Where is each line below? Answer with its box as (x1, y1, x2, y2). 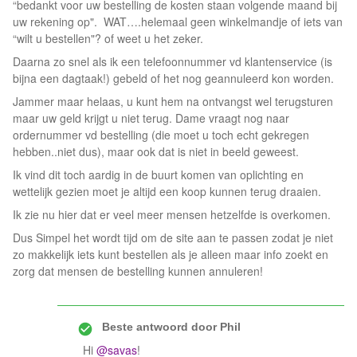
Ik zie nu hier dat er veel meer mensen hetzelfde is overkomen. (13, 206, 331, 222)
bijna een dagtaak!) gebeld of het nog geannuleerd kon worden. (13, 70, 334, 86)
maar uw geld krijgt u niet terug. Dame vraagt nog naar (13, 110, 289, 126)
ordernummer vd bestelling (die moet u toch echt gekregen (13, 127, 309, 143)
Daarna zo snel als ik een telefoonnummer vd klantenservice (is (13, 53, 332, 69)
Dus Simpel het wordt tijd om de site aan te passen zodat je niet (13, 229, 333, 245)
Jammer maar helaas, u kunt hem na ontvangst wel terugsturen (13, 93, 333, 109)
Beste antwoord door (102, 320, 217, 333)
